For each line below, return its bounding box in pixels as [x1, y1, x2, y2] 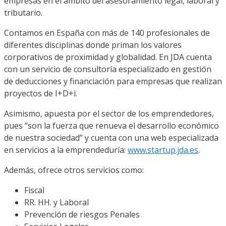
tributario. [4, 7, 42, 18]
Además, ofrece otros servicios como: [4, 164, 144, 176]
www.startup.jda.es [128, 144, 198, 155]
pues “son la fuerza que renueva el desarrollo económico [4, 120, 219, 131]
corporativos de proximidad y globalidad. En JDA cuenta [4, 51, 212, 63]
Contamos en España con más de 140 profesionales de [4, 27, 210, 38]
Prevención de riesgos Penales [24, 208, 140, 220]
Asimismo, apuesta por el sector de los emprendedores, [4, 107, 214, 119]
